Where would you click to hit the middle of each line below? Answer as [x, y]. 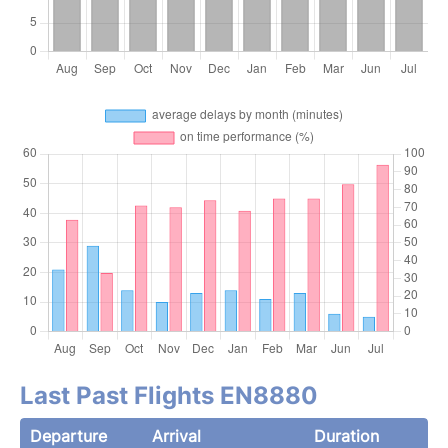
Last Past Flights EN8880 [169, 395]
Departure [68, 435]
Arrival [177, 435]
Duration [346, 435]
